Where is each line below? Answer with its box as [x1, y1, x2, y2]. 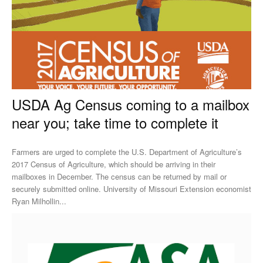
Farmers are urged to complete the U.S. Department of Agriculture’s [12, 146, 242, 157]
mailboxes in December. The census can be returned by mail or [12, 170, 227, 182]
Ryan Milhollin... [12, 195, 66, 207]
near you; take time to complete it [12, 112, 218, 133]
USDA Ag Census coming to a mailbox [12, 93, 249, 114]
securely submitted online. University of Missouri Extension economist [12, 183, 103, 194]
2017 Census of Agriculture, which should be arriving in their [12, 158, 215, 170]
